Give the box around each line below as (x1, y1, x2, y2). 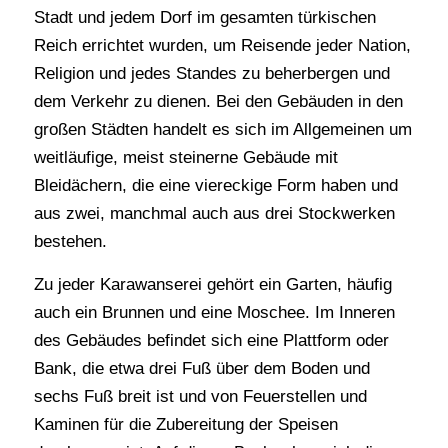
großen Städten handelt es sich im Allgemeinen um (33, 120, 412, 140)
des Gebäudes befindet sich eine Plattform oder (33, 330, 389, 350)
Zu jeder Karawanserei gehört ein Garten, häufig (33, 274, 392, 294)
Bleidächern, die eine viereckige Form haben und (33, 176, 398, 196)
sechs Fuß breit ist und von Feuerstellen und (33, 386, 367, 406)
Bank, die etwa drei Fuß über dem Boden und (33, 358, 370, 378)
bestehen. (33, 232, 107, 252)
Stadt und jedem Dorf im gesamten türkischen (33, 8, 376, 28)
